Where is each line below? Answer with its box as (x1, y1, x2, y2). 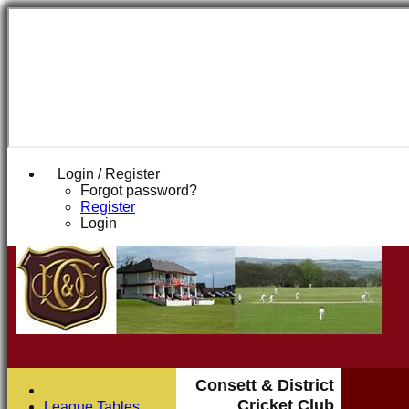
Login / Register (58, 166, 160, 182)
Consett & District (195, 375, 334, 394)
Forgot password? (80, 183, 197, 198)
